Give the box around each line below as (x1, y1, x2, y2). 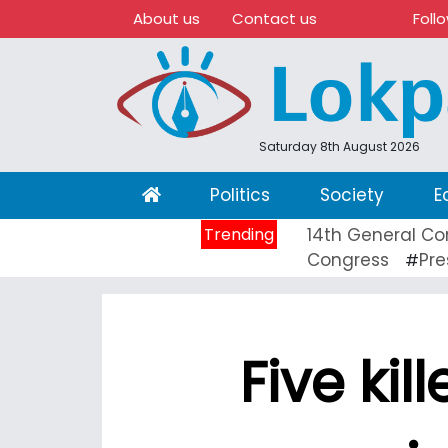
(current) (159, 181, 239, 206)
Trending (204, 222, 274, 246)
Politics (210, 182, 271, 207)
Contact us (232, 8, 317, 29)
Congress (307, 247, 389, 272)
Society (319, 182, 384, 207)
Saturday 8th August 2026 (259, 137, 420, 155)
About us (133, 8, 200, 29)
